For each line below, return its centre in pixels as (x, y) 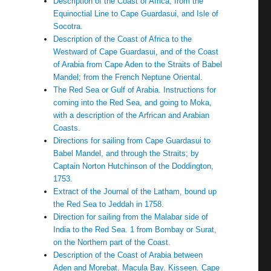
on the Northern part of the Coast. (112, 242)
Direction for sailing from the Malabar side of (131, 217)
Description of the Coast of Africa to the (123, 39)
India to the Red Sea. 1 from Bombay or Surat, (135, 230)
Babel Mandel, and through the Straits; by (126, 153)
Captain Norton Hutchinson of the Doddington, (134, 166)
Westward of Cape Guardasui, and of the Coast (136, 52)
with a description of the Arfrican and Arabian (132, 115)
